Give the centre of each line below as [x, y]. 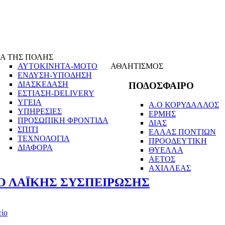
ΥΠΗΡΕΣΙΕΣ [40, 111]
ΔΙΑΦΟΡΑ [35, 147]
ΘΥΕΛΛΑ [166, 150]
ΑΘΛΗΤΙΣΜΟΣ [137, 66]
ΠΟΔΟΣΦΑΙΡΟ [161, 85]
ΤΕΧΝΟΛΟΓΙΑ [44, 138]
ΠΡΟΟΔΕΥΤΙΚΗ [178, 141]
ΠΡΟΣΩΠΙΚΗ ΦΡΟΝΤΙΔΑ [63, 120]
